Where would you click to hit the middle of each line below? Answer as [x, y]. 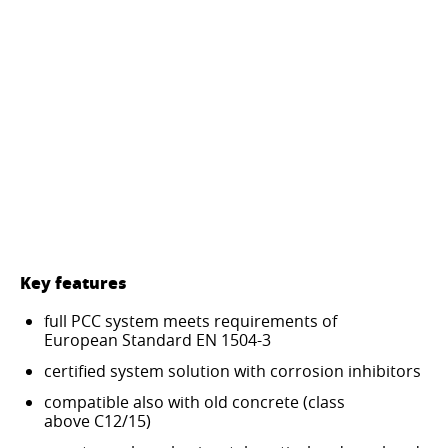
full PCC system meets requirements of [190, 320]
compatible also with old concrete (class [194, 401]
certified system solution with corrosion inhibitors [232, 370]
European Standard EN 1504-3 [157, 339]
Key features [73, 282]
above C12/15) [97, 420]
